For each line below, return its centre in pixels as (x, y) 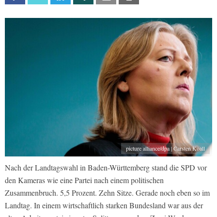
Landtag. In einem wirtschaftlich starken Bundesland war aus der (104, 205)
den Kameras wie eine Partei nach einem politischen (84, 180)
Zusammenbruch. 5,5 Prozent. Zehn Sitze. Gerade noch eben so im (107, 193)
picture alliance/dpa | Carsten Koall (165, 148)
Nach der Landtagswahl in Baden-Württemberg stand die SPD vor (106, 168)
